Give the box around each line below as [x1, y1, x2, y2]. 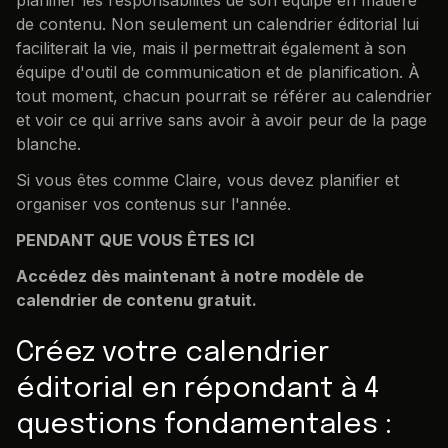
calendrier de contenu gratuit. [16, 289, 257, 310]
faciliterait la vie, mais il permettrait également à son [16, 37, 406, 58]
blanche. [16, 133, 81, 154]
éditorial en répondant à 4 [16, 374, 379, 404]
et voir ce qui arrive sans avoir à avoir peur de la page [16, 109, 427, 130]
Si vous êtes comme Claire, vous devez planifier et [16, 169, 399, 190]
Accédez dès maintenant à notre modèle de [16, 265, 364, 286]
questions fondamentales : [16, 410, 392, 440]
